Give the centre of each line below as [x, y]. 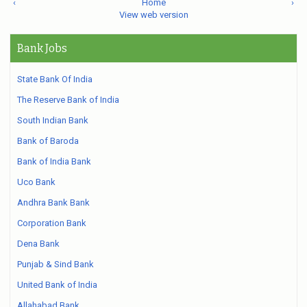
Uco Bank [36, 182]
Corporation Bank [52, 223]
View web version [153, 15]
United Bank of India [57, 285]
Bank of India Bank [54, 161]
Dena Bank [38, 244]
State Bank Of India [55, 79]
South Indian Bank [53, 120]
